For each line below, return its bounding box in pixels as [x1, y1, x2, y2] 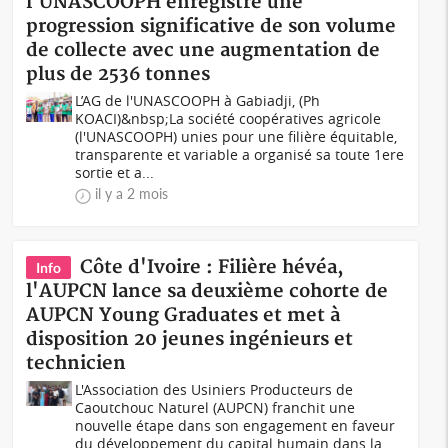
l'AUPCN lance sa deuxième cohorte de [26, 280, 389, 303]
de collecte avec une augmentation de [26, 39, 381, 62]
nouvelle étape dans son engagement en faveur [75, 416, 396, 435]
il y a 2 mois [95, 185, 169, 202]
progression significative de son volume [26, 15, 397, 38]
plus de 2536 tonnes [26, 63, 211, 86]
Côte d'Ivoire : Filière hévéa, [80, 256, 345, 279]
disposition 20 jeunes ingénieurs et [26, 328, 354, 351]
